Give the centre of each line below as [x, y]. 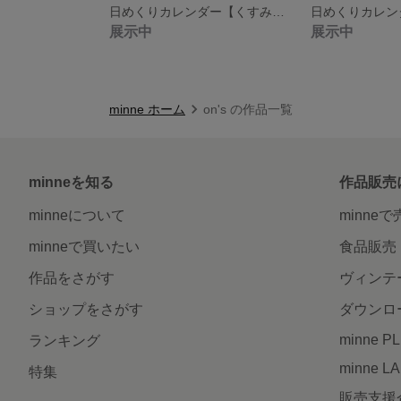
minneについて [77, 215]
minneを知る [71, 182]
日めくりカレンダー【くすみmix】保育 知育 [278, 11]
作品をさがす [72, 277]
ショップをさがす [86, 309]
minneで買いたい [84, 246]
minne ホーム [147, 109]
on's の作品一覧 [248, 109]
